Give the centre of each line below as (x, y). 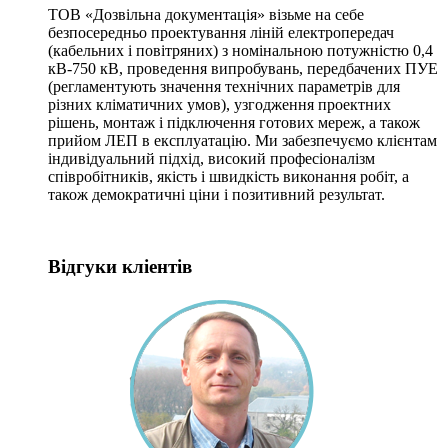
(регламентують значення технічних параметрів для (224, 86)
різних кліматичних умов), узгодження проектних (219, 104)
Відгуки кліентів (120, 267)
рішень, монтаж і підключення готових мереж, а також (234, 122)
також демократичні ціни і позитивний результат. (216, 194)
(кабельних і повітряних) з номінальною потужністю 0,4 (240, 50)
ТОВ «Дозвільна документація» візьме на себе (206, 14)
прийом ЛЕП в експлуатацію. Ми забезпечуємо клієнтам (242, 140)
